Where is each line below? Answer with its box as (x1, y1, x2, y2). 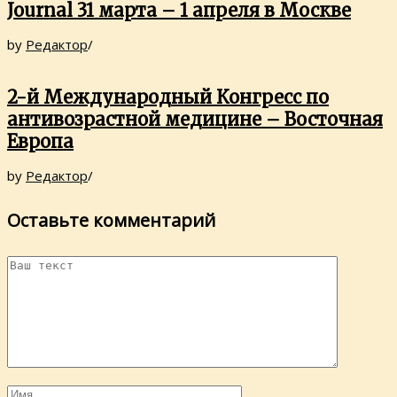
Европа (7, 129, 74, 152)
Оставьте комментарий (7, 207, 215, 232)
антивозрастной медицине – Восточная (7, 107, 383, 130)
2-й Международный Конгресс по (7, 85, 329, 108)
